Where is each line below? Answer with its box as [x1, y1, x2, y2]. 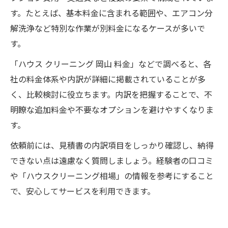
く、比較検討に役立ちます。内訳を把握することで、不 [10, 88, 212, 100]
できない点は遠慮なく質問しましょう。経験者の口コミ [10, 154, 213, 166]
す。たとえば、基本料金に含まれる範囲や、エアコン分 [10, 7, 213, 19]
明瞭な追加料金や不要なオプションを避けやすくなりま [10, 103, 214, 116]
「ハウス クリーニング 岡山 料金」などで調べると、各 [10, 58, 211, 70]
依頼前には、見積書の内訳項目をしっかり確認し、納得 [10, 139, 214, 151]
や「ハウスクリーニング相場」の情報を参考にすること [10, 169, 214, 182]
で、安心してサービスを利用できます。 [10, 185, 155, 197]
